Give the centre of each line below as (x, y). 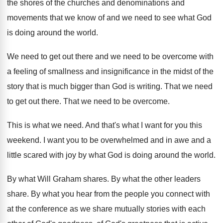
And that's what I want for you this (144, 125)
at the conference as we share (60, 209)
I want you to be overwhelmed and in (108, 140)
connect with (188, 194)
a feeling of (26, 71)
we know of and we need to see (120, 18)
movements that (35, 18)
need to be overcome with (168, 56)
